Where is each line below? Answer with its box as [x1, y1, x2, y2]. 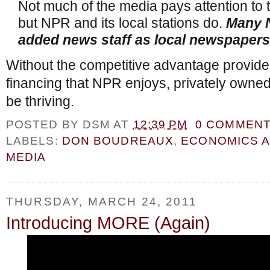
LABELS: [6, 134, 62, 148]
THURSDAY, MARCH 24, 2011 [6, 195, 197, 208]
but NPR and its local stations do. [18, 16, 226, 31]
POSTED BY [6, 118, 83, 131]
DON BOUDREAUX [61, 134, 174, 148]
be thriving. [6, 93, 74, 109]
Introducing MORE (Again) [6, 213, 210, 233]
